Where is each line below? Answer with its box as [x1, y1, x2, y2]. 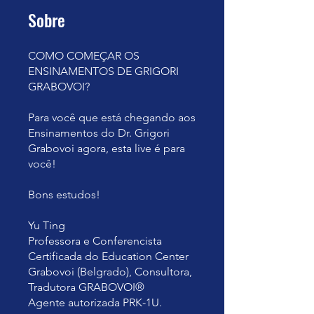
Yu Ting [28, 219, 65, 232]
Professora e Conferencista [28, 234, 162, 247]
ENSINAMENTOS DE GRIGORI [28, 64, 179, 78]
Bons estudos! [28, 188, 100, 201]
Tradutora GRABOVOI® [28, 280, 144, 294]
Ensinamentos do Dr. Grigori [28, 126, 170, 139]
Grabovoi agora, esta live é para [28, 142, 185, 155]
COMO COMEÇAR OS [28, 49, 139, 62]
